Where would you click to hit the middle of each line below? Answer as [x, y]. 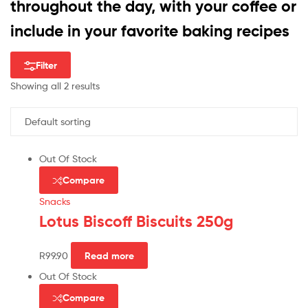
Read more [109, 255]
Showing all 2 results [55, 86]
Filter [46, 65]
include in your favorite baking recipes [150, 31]
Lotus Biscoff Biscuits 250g [136, 221]
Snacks [55, 201]
